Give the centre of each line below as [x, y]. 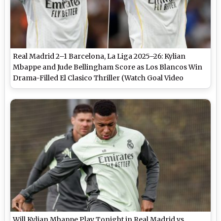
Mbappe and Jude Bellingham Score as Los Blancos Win [108, 67]
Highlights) [33, 89]
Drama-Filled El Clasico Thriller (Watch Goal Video [98, 78]
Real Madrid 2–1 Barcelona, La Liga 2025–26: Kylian [99, 56]
